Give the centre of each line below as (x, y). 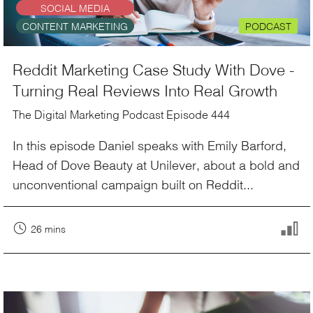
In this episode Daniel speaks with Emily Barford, (150, 145)
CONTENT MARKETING (75, 26)
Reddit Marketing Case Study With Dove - (153, 69)
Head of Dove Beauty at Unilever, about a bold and (156, 165)
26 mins (48, 229)
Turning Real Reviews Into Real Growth (145, 90)
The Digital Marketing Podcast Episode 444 (121, 115)
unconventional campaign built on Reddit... (133, 184)
